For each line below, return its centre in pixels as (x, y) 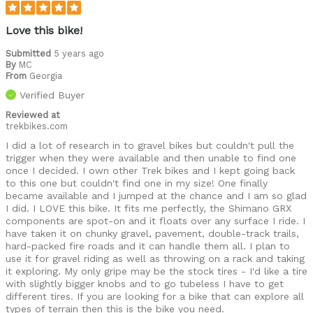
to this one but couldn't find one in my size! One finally (137, 183)
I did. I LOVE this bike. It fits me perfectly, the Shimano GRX (148, 208)
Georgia (46, 75)
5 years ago (79, 53)
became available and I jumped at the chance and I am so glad (156, 195)
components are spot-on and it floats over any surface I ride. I (155, 220)
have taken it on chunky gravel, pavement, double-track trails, (152, 233)
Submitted (30, 53)
